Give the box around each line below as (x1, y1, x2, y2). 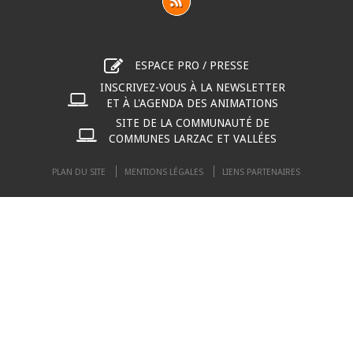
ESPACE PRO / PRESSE (134, 58, 249, 72)
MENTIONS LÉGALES (124, 167, 204, 178)
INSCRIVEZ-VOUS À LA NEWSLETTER (99, 81, 285, 95)
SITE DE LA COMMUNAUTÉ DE (115, 117, 269, 130)
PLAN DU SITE (52, 167, 106, 178)
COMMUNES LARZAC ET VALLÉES (108, 132, 277, 146)
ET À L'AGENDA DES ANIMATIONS (106, 97, 279, 110)
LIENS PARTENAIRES (222, 167, 301, 178)
